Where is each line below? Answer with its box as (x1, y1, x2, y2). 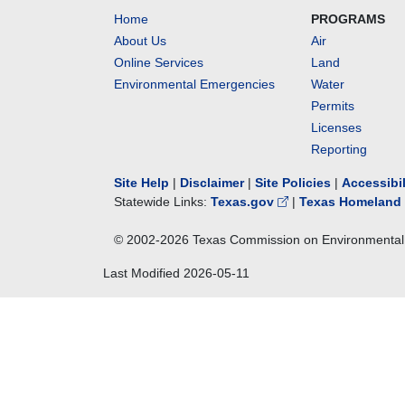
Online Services (114, 55, 203, 70)
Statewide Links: (114, 194, 211, 209)
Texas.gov (211, 194, 278, 209)
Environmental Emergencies (114, 77, 275, 91)
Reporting (311, 142, 368, 156)
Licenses (311, 120, 363, 135)
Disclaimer (180, 175, 244, 190)
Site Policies (255, 175, 331, 190)
